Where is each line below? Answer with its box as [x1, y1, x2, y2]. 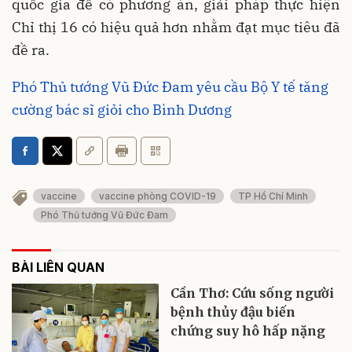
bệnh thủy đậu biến [170, 304, 296, 321]
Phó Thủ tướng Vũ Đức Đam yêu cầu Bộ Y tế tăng [12, 77, 328, 96]
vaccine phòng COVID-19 [99, 189, 216, 202]
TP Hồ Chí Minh [238, 189, 308, 202]
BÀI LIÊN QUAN [12, 259, 104, 276]
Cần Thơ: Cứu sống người [170, 285, 335, 302]
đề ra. [12, 40, 49, 59]
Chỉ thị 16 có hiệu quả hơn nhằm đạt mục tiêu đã [12, 17, 340, 36]
